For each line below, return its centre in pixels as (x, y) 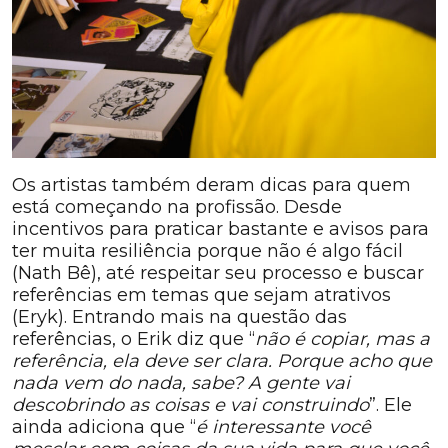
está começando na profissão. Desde (177, 207)
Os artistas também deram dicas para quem (211, 185)
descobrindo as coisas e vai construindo (190, 405)
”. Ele (390, 405)
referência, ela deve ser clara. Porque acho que (222, 361)
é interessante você (283, 427)
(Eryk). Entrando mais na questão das (179, 317)
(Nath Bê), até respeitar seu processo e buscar (218, 273)
